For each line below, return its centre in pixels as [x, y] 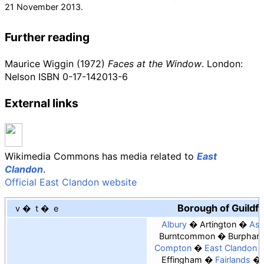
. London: [222, 64]
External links [42, 103]
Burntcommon [187, 236]
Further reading [47, 37]
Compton [173, 247]
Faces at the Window [155, 64]
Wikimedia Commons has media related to [101, 156]
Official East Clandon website [71, 182]
